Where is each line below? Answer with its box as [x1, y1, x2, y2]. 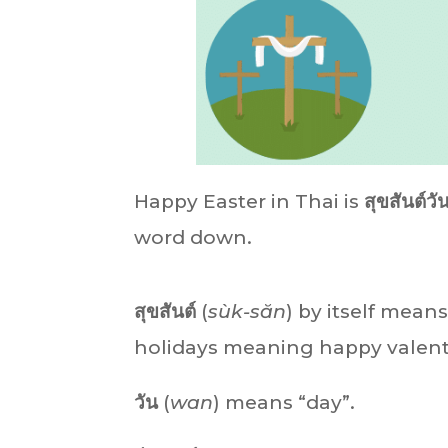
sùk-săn [208, 300, 287, 324]
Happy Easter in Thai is [134, 190, 365, 214]
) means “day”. [213, 391, 356, 415]
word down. [134, 226, 253, 250]
